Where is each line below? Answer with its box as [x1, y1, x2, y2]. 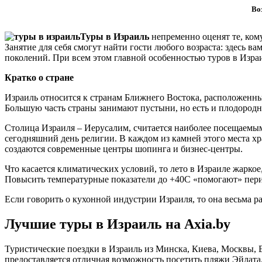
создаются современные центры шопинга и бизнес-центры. [5, 144, 243, 154]
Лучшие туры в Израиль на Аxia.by [5, 216, 230, 232]
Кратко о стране [5, 73, 74, 83]
